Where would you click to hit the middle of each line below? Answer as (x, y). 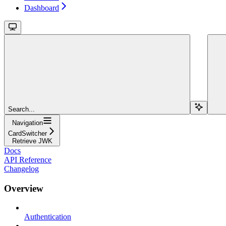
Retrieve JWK (32, 141)
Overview (24, 188)
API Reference (28, 159)
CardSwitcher (27, 133)
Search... (21, 109)
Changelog (21, 168)
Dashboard (42, 8)
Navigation (27, 123)
